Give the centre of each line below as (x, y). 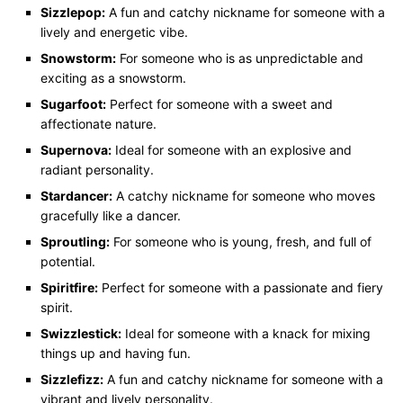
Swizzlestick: (81, 333)
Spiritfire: (69, 287)
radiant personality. (97, 169)
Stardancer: (76, 195)
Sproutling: (75, 241)
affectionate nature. (99, 123)
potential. (68, 261)
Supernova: (76, 149)
